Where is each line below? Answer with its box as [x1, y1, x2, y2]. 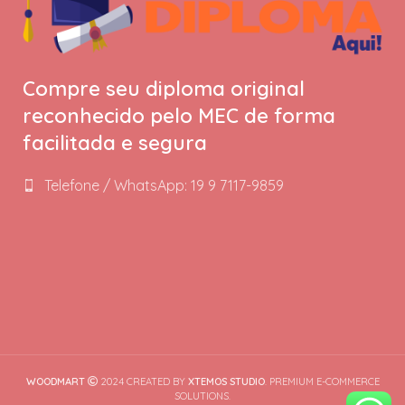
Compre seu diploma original [23, 75, 305, 101]
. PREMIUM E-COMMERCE [264, 374, 380, 388]
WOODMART [25, 374, 85, 388]
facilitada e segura [23, 129, 207, 155]
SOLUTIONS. [174, 389, 231, 402]
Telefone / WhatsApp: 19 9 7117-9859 [44, 175, 284, 194]
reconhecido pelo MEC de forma [23, 102, 335, 128]
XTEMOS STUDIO [187, 374, 265, 388]
